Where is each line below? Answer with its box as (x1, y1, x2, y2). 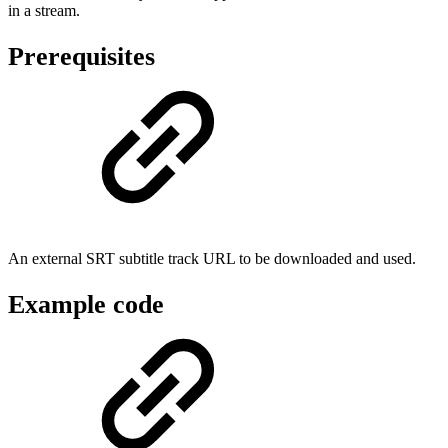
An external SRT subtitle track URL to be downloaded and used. (8, 250, 416, 268)
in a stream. (8, 2, 80, 19)
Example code (8, 289, 164, 319)
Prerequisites (8, 41, 155, 71)
